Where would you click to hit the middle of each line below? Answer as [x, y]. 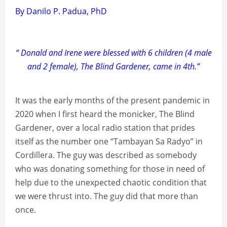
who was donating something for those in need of [110, 169]
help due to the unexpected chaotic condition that [111, 183]
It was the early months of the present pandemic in [112, 101]
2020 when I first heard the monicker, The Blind [105, 114]
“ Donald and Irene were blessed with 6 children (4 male [113, 53]
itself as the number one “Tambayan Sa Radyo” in [109, 142]
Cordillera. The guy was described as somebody [106, 155]
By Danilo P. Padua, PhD [61, 11]
